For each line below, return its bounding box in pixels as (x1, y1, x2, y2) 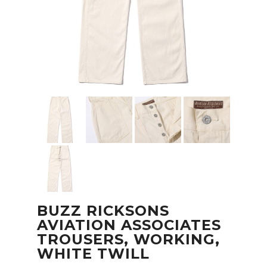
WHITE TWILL (36, 245, 150, 263)
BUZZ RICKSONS (36, 202, 169, 220)
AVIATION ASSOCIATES (36, 216, 221, 234)
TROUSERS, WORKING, (36, 231, 220, 249)
